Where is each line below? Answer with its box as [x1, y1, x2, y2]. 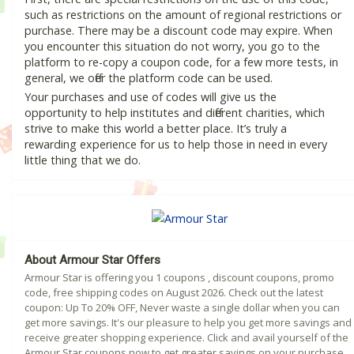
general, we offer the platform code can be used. [24, 70, 273, 86]
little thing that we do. [24, 153, 141, 168]
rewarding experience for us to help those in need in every [24, 137, 327, 153]
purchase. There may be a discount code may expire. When [24, 23, 333, 39]
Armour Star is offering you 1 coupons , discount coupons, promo [24, 269, 334, 284]
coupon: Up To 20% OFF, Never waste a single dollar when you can [24, 299, 340, 314]
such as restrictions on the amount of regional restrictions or [24, 7, 341, 23]
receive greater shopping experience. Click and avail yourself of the [24, 330, 348, 345]
